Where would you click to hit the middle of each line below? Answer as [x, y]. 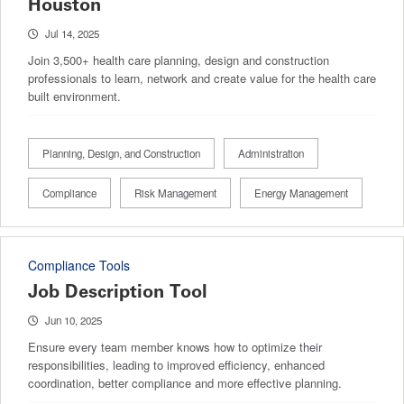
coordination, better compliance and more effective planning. [185, 382]
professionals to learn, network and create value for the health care [202, 78]
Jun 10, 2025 [73, 320]
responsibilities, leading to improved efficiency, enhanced [176, 364]
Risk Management [175, 193]
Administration [271, 153]
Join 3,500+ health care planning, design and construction [179, 60]
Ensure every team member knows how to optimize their [175, 346]
